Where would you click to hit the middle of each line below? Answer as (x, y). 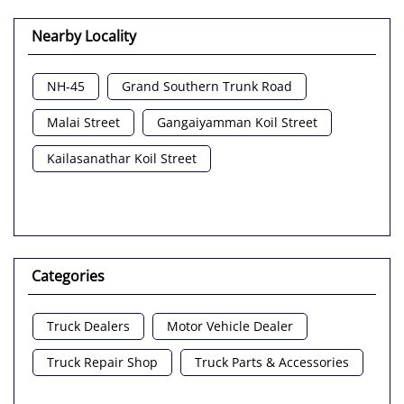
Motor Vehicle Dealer (230, 326)
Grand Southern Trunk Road (207, 87)
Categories (68, 276)
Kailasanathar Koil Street (122, 159)
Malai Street (83, 123)
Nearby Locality (84, 37)
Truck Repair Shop (102, 363)
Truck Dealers (88, 326)
